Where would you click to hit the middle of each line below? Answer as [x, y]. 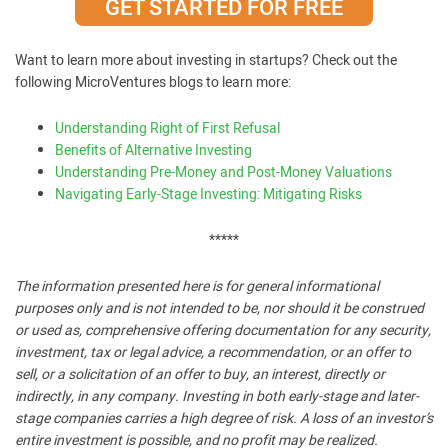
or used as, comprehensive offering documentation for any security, [223, 330]
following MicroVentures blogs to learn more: [153, 82]
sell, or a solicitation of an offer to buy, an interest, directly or [200, 374]
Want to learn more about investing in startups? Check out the [206, 60]
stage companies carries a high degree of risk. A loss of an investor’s [224, 418]
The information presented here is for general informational [197, 286]
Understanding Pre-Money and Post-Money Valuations [223, 172]
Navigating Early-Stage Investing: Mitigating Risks [208, 194]
